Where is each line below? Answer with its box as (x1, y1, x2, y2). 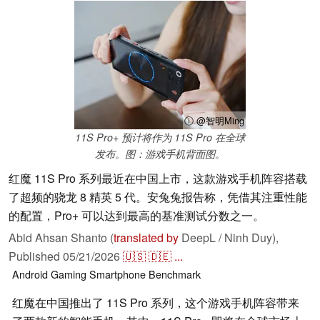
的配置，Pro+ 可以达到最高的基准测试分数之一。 (9, 207, 264, 224)
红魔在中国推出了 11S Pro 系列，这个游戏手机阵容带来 (12, 294, 299, 311)
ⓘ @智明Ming (184, 114, 244, 128)
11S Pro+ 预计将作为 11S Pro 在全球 (75, 130, 245, 145)
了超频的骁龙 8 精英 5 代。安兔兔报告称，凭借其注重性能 (9, 189, 307, 206)
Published (9, 248, 63, 265)
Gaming (51, 266, 86, 282)
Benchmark (149, 266, 201, 282)
